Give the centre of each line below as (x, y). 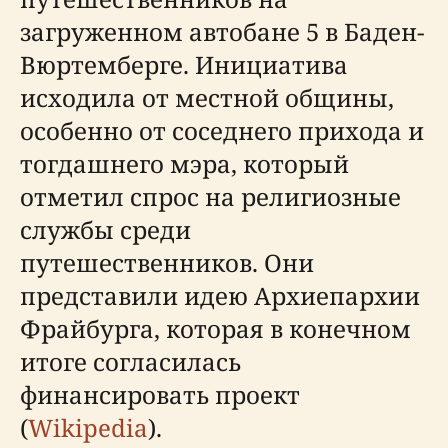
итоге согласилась (130, 362)
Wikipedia (88, 428)
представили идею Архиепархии (220, 296)
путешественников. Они (167, 263)
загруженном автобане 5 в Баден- (222, 32)
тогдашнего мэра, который (184, 164)
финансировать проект (160, 395)
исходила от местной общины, (207, 98)
